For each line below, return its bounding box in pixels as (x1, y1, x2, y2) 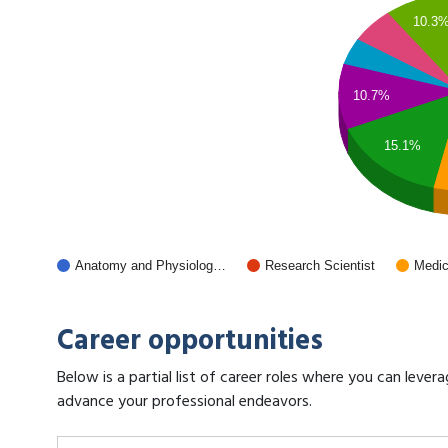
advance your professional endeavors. (57, 389, 312, 416)
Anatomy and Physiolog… (75, 258, 226, 274)
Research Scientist (265, 258, 375, 274)
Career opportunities (57, 319, 323, 365)
